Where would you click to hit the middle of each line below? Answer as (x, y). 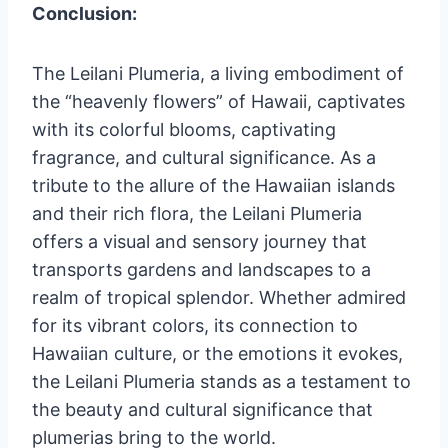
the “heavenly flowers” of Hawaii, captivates (218, 101)
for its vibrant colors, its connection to (195, 325)
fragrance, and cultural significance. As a (204, 157)
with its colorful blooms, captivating (184, 129)
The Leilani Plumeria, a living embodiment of (218, 73)
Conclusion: (84, 13)
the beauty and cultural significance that (202, 409)
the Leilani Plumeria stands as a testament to (221, 381)
